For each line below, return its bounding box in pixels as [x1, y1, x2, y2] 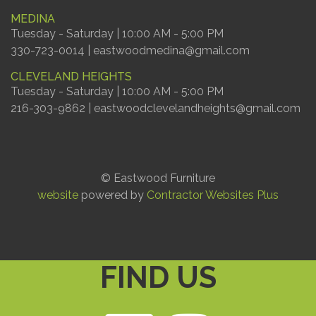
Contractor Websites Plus [147, 188, 279, 202]
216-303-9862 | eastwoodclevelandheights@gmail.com [11, 101, 300, 115]
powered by [78, 188, 147, 202]
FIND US [99, 260, 217, 295]
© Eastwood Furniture [101, 171, 215, 185]
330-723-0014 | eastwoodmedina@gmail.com [11, 43, 250, 57]
